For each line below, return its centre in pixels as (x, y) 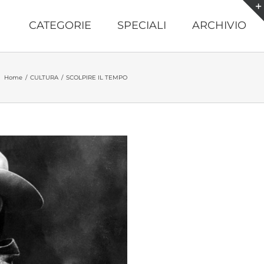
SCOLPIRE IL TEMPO (97, 77)
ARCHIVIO (219, 25)
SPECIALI (142, 25)
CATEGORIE (60, 25)
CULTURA (44, 77)
